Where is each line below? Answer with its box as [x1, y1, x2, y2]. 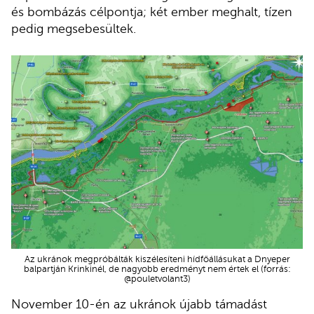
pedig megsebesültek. [11, 22, 136, 36]
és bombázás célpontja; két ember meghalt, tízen [11, 5, 292, 20]
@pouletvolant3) [123, 273, 191, 284]
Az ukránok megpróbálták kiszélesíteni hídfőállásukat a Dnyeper [24, 254, 290, 264]
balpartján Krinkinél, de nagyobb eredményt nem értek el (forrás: [23, 264, 291, 274]
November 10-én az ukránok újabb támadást [11, 297, 267, 312]
